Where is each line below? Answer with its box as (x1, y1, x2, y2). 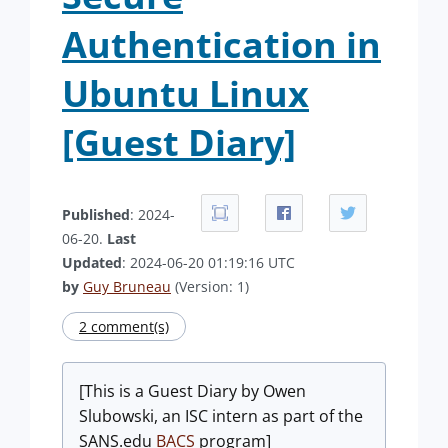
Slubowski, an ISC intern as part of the (79, 405, 363, 427)
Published (62, 205, 130, 224)
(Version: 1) (171, 277, 249, 296)
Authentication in (62, 20, 381, 69)
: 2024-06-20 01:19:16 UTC (122, 253, 295, 272)
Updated (62, 253, 122, 272)
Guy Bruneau (83, 277, 171, 296)
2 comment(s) (79, 317, 169, 336)
